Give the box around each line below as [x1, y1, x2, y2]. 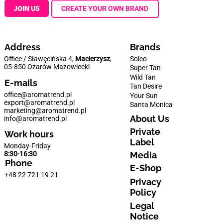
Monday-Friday [4, 142, 51, 150]
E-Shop [129, 163, 161, 174]
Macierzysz [75, 54, 111, 63]
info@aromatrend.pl [4, 114, 67, 122]
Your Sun [129, 91, 158, 100]
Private [130, 126, 161, 137]
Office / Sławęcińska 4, [4, 54, 76, 63]
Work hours [4, 129, 54, 140]
